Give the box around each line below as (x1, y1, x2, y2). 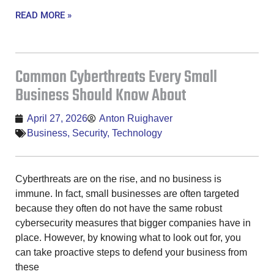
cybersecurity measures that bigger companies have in (15, 217, 251, 228)
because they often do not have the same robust (15, 202, 222, 213)
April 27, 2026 (27, 113, 87, 124)
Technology (112, 127, 162, 138)
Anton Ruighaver (99, 113, 172, 124)
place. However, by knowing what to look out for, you (15, 232, 241, 243)
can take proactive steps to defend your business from (15, 246, 247, 257)
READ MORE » (15, 9, 72, 21)
